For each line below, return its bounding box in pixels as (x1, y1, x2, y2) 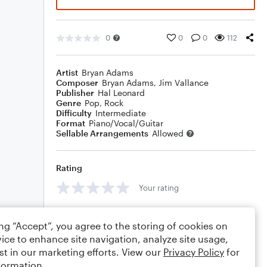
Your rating (139, 182, 179, 193)
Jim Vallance (159, 77, 209, 88)
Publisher (56, 88, 94, 98)
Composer (56, 77, 98, 88)
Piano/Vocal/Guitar (89, 118, 163, 128)
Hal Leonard (98, 88, 145, 98)
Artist (56, 67, 78, 77)
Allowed (152, 128, 184, 138)
